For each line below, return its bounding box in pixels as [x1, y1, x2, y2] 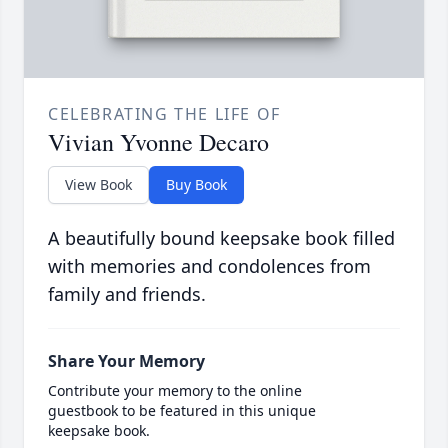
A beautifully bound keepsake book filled [48, 226, 395, 251]
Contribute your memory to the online [48, 381, 302, 401]
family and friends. [48, 282, 206, 307]
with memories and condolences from [48, 254, 371, 279]
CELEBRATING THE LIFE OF [48, 103, 281, 126]
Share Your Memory [48, 350, 205, 373]
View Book [65, 175, 132, 195]
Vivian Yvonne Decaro [48, 126, 269, 159]
